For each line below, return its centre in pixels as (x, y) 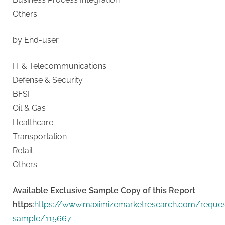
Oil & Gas (29, 108)
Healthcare (33, 122)
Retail (23, 150)
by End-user (36, 40)
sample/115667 (42, 218)
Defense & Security (48, 80)
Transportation (40, 136)
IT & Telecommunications (60, 66)
